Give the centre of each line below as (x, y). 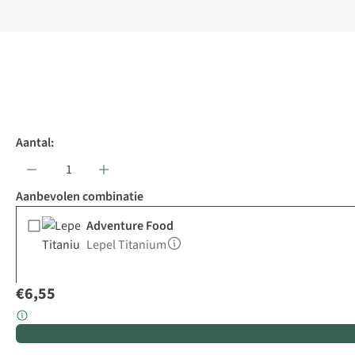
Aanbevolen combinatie (80, 197)
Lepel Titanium (126, 245)
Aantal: (35, 143)
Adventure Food (130, 226)
